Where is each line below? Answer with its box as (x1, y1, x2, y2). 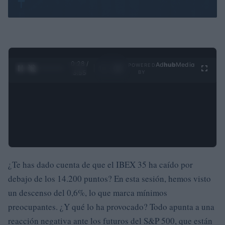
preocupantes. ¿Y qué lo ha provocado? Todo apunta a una (8, 201, 214, 212)
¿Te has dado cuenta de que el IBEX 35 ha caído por (8, 159, 193, 170)
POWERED (128, 62, 156, 68)
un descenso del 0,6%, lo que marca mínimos (8, 187, 167, 198)
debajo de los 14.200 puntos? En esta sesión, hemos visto (8, 173, 211, 184)
